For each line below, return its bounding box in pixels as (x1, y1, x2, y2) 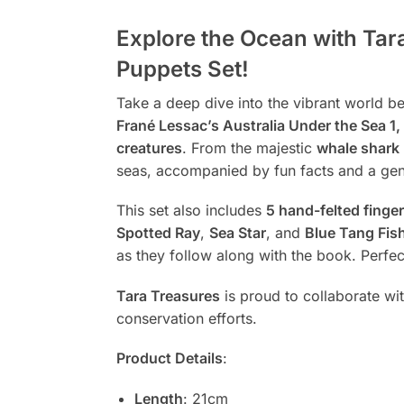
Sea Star (208, 224, 266, 243)
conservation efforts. (115, 308, 257, 327)
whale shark (316, 139, 399, 157)
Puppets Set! (115, 56, 249, 82)
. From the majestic (181, 139, 317, 157)
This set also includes (115, 201, 266, 220)
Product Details (115, 349, 223, 368)
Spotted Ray (115, 224, 200, 243)
